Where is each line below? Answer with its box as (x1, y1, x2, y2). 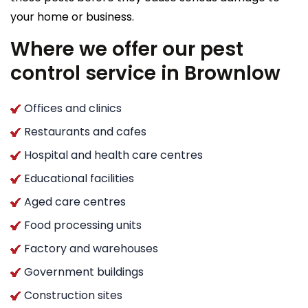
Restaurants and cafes (24, 123, 146, 140)
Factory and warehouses (24, 240, 158, 256)
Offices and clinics (24, 100, 122, 116)
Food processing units (24, 217, 142, 233)
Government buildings (24, 263, 144, 280)
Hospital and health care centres (24, 146, 203, 163)
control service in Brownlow (10, 59, 280, 87)
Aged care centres (24, 193, 126, 210)
